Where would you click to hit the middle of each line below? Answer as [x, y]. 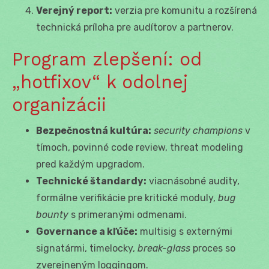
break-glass [164, 248]
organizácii [59, 104]
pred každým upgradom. [90, 164]
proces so [213, 248]
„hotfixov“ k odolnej [100, 82]
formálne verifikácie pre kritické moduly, [127, 198]
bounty [52, 214]
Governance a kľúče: [87, 231]
